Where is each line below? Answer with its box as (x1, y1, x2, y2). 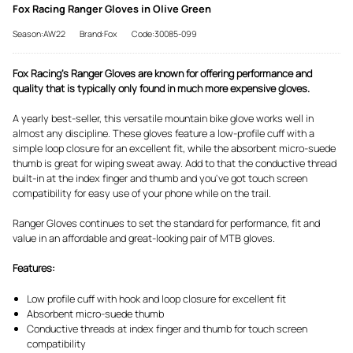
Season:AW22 (13, 28, 65, 39)
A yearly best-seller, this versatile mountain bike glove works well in (13, 110, 314, 125)
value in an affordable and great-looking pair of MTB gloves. (13, 231, 275, 246)
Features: (13, 261, 55, 276)
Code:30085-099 (132, 28, 197, 39)
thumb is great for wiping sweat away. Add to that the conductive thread (13, 155, 336, 170)
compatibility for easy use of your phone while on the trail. (13, 185, 271, 200)
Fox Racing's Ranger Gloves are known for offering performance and (13, 65, 312, 80)
